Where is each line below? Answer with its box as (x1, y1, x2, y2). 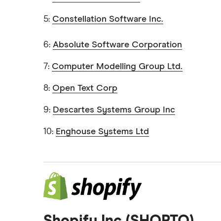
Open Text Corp (52, 84, 117, 93)
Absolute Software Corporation (53, 40, 182, 50)
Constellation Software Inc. (52, 15, 163, 24)
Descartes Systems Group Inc (53, 106, 175, 115)
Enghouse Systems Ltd (56, 127, 149, 137)
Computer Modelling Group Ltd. (52, 62, 183, 72)
